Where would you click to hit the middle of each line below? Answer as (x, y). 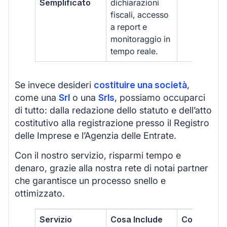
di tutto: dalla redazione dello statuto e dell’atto (113, 110)
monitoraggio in (141, 39)
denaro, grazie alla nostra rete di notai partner (111, 168)
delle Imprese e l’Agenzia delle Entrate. (96, 135)
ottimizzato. (40, 194)
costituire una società (140, 85)
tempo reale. (135, 51)
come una (37, 97)
